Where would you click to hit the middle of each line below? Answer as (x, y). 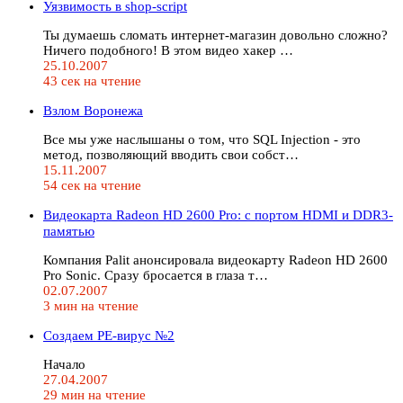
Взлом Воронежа (93, 110)
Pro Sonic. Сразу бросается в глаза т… (156, 275)
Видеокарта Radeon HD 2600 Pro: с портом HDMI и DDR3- (218, 215)
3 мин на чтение (91, 305)
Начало (64, 364)
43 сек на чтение (92, 81)
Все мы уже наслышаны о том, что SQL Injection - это (202, 139)
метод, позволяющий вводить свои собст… (171, 154)
